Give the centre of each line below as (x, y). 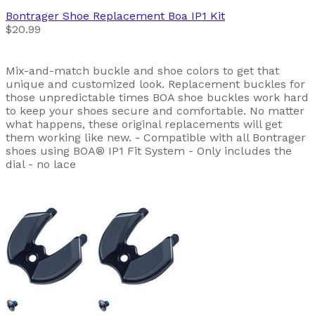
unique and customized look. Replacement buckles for (155, 84)
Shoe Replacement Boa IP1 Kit (144, 15)
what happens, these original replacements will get (144, 124)
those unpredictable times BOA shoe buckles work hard (157, 97)
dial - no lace (41, 164)
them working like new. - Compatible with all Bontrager (156, 137)
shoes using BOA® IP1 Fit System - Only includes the (149, 150)
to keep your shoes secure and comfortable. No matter (155, 110)
